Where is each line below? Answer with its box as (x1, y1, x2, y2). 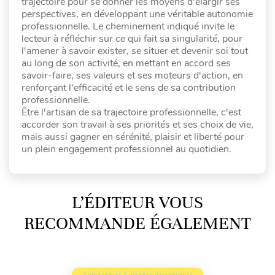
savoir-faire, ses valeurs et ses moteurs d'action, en (21, 69, 243, 83)
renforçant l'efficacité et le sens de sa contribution (21, 81, 236, 95)
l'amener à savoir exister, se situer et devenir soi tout (21, 44, 248, 58)
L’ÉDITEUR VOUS (72, 192, 203, 214)
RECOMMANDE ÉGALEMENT (24, 213, 251, 234)
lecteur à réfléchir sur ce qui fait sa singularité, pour (21, 32, 242, 46)
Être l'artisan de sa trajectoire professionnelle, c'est (21, 106, 241, 120)
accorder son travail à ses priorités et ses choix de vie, (21, 118, 254, 132)
